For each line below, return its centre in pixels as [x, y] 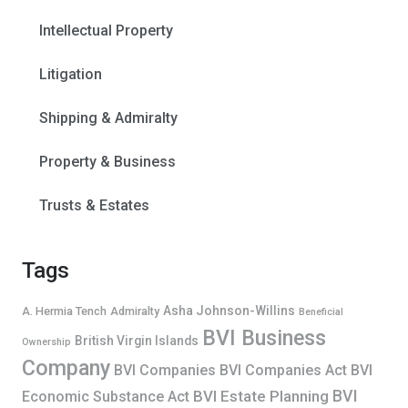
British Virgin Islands [137, 340]
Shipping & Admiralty [109, 117]
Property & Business [108, 162]
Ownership [46, 342]
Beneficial [321, 311]
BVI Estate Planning [261, 396]
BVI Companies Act [283, 370]
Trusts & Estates [95, 206]
